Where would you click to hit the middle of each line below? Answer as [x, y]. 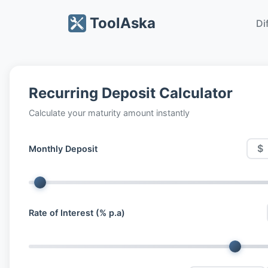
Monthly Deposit [63, 148]
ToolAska [121, 23]
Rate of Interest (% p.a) [77, 212]
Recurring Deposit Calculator [131, 93]
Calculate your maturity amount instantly [109, 113]
